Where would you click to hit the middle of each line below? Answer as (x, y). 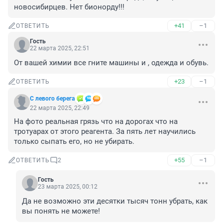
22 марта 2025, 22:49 (60, 108)
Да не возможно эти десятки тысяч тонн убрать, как (115, 201)
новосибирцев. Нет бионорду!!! (69, 7)
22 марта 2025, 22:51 (60, 49)
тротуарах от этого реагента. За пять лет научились (105, 132)
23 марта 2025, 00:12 (68, 187)
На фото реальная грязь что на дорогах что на (96, 122)
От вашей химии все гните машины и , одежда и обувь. (111, 63)
